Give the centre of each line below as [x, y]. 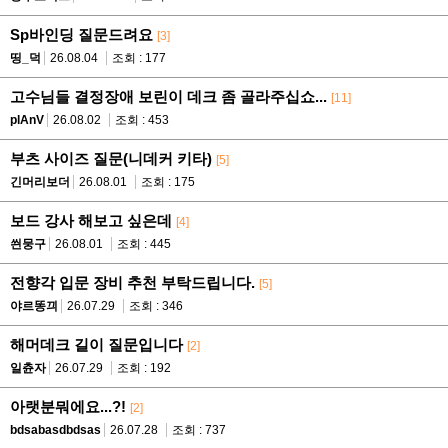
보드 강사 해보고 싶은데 [91, 220]
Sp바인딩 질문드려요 [81, 34]
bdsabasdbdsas [55, 430]
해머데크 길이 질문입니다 [96, 344]
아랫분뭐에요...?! [68, 406]
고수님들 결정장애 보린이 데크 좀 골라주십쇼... [168, 96]
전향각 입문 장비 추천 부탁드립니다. [132, 282]
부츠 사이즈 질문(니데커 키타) [111, 158]
